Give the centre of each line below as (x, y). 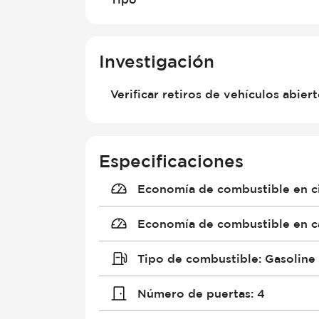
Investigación (157, 61)
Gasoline (290, 258)
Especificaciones (172, 160)
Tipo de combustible (198, 258)
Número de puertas (194, 293)
